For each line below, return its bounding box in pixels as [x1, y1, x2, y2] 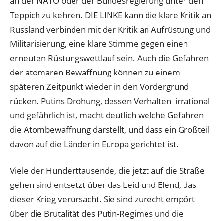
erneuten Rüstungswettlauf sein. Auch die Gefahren [10, 52, 209, 64]
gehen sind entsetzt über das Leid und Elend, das [10, 179, 196, 191]
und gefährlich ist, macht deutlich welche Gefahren [10, 109, 204, 121]
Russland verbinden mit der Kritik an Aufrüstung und [10, 23, 211, 35]
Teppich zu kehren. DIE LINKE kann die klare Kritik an [10, 9, 211, 21]
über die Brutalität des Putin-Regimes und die [10, 208, 184, 220]
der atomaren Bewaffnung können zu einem [10, 66, 180, 78]
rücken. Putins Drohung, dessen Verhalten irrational [10, 95, 210, 107]
